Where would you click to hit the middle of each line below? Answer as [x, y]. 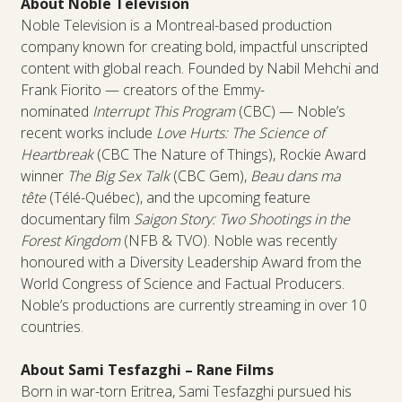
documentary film [75, 218]
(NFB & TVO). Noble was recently [230, 240]
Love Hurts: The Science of [240, 132]
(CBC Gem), [210, 175]
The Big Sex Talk [118, 175]
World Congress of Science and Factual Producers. [182, 283]
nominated [54, 111]
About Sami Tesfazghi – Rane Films [147, 369]
